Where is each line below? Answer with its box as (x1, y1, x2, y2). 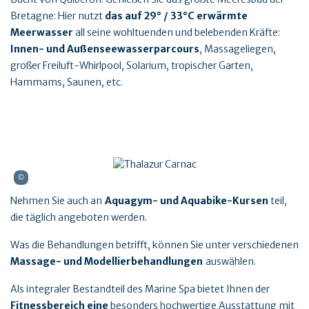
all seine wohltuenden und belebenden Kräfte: (73, 26, 280, 39)
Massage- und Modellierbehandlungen (10, 255, 203, 268)
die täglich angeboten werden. (10, 210, 147, 223)
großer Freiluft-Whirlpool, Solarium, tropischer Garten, (10, 59, 253, 72)
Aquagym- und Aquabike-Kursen (105, 194, 268, 207)
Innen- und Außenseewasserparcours (10, 43, 199, 56)
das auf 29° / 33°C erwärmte (105, 10, 248, 23)
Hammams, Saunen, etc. (10, 76, 123, 89)
